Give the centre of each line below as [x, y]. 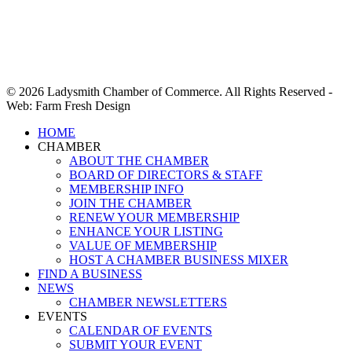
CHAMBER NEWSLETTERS [148, 302]
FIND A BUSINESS [90, 274]
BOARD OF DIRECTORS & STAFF [166, 175]
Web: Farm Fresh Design [68, 106]
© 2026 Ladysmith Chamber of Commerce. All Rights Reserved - [169, 92]
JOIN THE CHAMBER [130, 203]
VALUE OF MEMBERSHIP [143, 246]
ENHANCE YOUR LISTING [146, 231]
